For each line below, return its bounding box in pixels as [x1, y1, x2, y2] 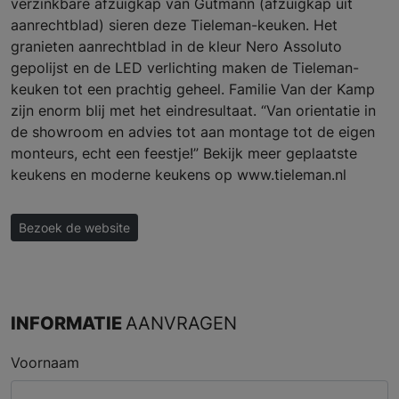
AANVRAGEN [126, 312, 237, 335]
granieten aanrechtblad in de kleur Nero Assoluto [11, 37, 342, 56]
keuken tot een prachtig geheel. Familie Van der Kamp [11, 80, 375, 99]
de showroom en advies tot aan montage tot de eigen [11, 123, 375, 142]
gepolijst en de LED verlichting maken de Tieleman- [11, 59, 359, 77]
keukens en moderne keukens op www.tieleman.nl [11, 166, 346, 184]
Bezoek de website [19, 220, 130, 236]
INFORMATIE [11, 312, 126, 335]
